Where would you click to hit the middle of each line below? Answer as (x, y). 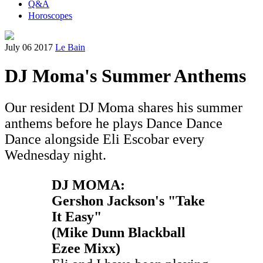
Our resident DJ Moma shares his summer (124, 107)
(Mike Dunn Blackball (119, 232)
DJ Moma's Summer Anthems (125, 76)
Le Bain (70, 47)
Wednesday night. (55, 155)
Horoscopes (50, 16)
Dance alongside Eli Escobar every (104, 139)
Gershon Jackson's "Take (128, 200)
